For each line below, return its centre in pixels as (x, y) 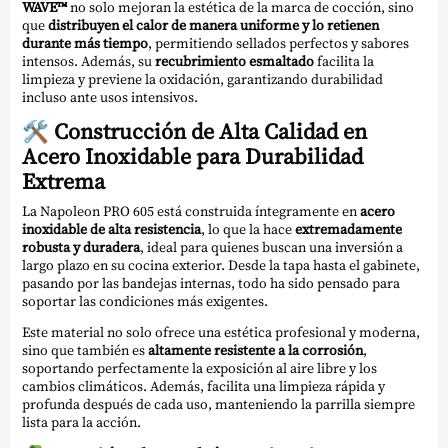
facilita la (344, 60)
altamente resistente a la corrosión (255, 350)
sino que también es (85, 350)
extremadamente (348, 229)
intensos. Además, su (88, 60)
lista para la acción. (81, 422)
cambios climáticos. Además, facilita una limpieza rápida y (203, 386)
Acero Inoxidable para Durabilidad (192, 156)
